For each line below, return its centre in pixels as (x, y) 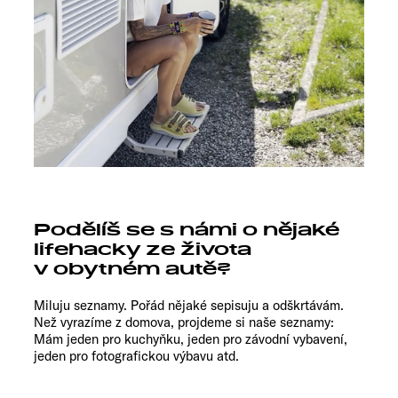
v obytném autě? (132, 269)
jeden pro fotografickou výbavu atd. (136, 355)
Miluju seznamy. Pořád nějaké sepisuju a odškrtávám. (189, 305)
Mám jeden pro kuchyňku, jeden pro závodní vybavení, (191, 338)
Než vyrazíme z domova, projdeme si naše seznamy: (184, 322)
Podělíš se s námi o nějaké (187, 230)
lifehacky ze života (143, 249)
